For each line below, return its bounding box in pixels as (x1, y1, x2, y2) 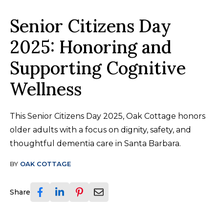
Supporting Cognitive (10, 57, 186, 80)
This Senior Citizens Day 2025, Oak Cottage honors (10, 111, 205, 121)
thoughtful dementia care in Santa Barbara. (10, 139, 181, 149)
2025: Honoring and (10, 36, 172, 59)
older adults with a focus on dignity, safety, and (10, 125, 191, 135)
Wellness (10, 78, 82, 101)
